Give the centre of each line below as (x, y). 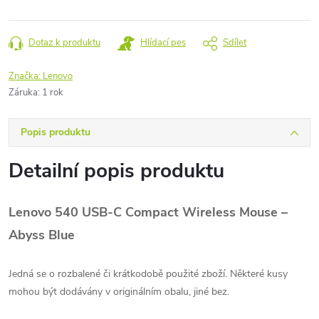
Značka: (26, 76)
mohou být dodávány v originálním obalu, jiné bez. (119, 292)
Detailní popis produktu (116, 171)
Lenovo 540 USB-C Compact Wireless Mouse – (148, 212)
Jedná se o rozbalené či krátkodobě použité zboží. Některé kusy (148, 274)
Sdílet (235, 43)
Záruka (23, 93)
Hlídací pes (163, 43)
